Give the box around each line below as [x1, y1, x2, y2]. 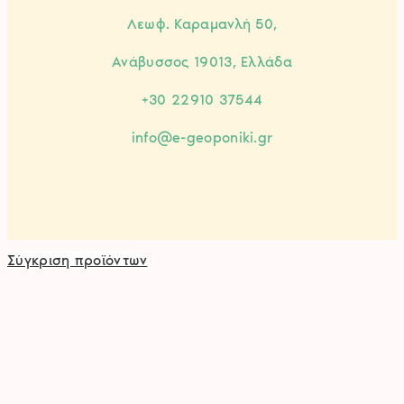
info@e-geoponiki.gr [131, 129, 273, 147]
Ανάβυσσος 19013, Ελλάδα [112, 53, 292, 71]
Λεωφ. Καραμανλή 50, [126, 15, 278, 33]
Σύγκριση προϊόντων [7, 252, 148, 270]
